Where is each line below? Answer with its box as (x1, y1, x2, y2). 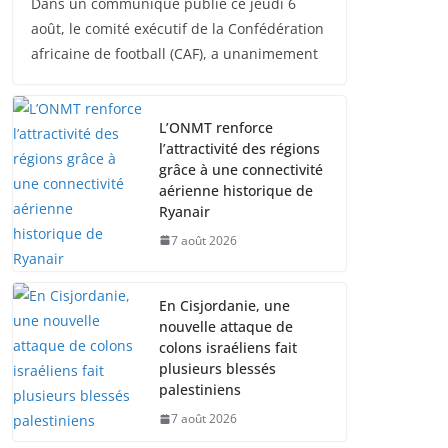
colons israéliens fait (159, 338, 297, 357)
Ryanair (159, 201, 210, 221)
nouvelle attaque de (159, 317, 293, 336)
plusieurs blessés (159, 359, 276, 378)
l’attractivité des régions (159, 138, 320, 158)
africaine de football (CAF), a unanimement (31, 44, 318, 63)
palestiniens (159, 380, 241, 399)
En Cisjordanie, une (159, 296, 290, 315)
